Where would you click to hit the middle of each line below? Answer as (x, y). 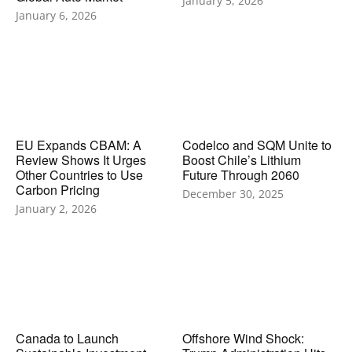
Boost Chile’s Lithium (241, 159)
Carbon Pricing (58, 189)
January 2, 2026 (56, 208)
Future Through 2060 (240, 174)
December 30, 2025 (233, 193)
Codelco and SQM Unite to (257, 145)
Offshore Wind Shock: (243, 338)
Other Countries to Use (79, 174)
